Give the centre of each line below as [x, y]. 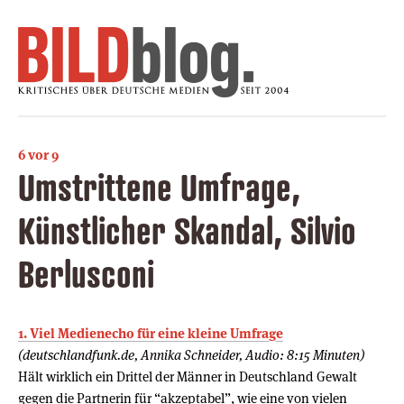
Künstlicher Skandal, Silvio [187, 230]
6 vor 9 [38, 154]
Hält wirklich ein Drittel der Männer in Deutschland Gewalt [188, 376]
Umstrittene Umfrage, [159, 187]
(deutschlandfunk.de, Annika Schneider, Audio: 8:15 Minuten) [191, 354]
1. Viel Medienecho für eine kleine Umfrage [151, 333]
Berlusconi [86, 273]
